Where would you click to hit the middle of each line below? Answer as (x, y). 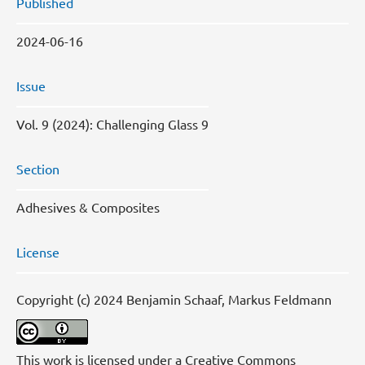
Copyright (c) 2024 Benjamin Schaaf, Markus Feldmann (174, 299)
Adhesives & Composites (88, 207)
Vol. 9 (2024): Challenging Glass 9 (112, 123)
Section (38, 168)
